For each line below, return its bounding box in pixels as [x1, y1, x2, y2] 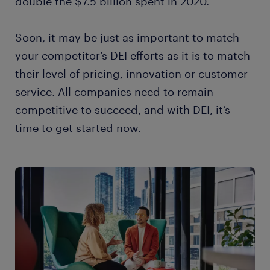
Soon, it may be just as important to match [15, 31, 239, 44]
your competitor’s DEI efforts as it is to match [15, 49, 250, 62]
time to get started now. [15, 121, 141, 134]
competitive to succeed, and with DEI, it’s [15, 103, 230, 116]
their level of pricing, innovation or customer [15, 67, 248, 80]
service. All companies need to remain [15, 85, 213, 98]
